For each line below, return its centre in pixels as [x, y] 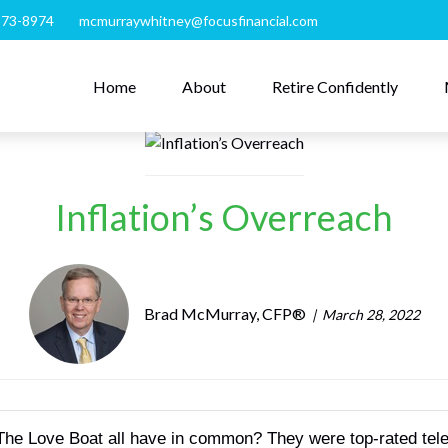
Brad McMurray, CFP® [224, 314]
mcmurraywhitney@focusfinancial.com [198, 20]
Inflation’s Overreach [224, 217]
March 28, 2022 [370, 314]
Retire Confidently [335, 86]
